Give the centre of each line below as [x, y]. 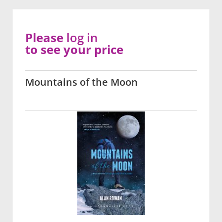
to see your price [74, 50]
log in [82, 38]
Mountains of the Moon [82, 82]
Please [46, 38]
